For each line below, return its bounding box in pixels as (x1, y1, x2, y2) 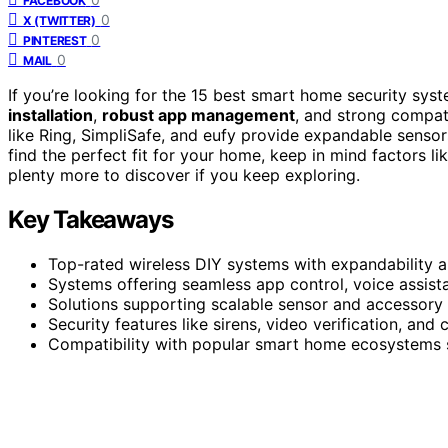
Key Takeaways (8, 204, 173, 234)
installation (8, 104, 93, 125)
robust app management (102, 104, 295, 125)
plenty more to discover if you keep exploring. (8, 164, 360, 185)
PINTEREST (23, 32, 87, 48)
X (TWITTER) (23, 12, 96, 28)
